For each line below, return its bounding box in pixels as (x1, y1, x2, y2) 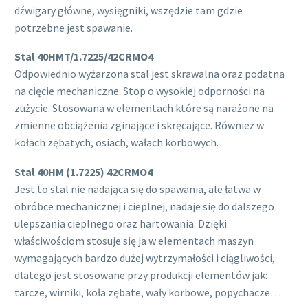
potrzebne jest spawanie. (14, 20, 133, 34)
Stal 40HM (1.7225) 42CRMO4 (14, 164, 153, 179)
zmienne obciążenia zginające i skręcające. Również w (14, 118, 264, 133)
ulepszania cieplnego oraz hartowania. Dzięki (14, 216, 227, 230)
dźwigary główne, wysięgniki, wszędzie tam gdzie (14, 3, 243, 17)
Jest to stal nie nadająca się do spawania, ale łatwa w (14, 181, 261, 196)
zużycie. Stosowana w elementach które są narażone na (14, 101, 274, 115)
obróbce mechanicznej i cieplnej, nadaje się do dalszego (14, 199, 274, 213)
